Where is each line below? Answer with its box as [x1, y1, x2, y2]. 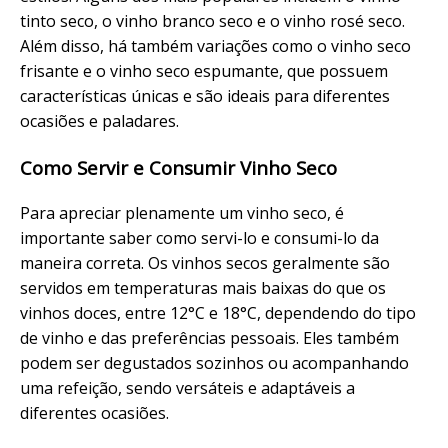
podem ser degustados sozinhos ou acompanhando [20, 351, 409, 374]
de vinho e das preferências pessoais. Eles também [20, 326, 399, 349]
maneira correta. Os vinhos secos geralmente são [20, 251, 390, 274]
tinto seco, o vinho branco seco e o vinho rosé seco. [20, 10, 405, 33]
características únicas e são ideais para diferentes [20, 85, 390, 108]
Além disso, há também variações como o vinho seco [20, 35, 411, 58]
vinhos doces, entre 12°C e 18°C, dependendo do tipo [20, 301, 416, 324]
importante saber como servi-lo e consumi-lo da [20, 226, 379, 249]
